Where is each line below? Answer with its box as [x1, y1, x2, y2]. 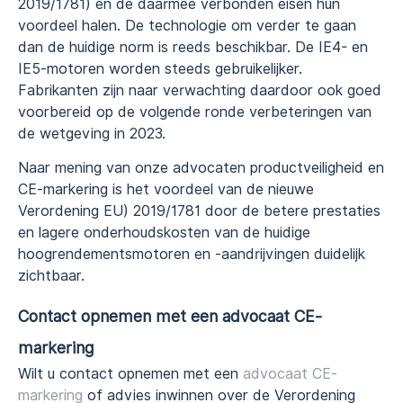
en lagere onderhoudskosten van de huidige [18, 224, 310, 242]
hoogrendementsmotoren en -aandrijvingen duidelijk [18, 246, 365, 264]
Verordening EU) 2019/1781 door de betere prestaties [18, 202, 381, 220]
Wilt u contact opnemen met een [18, 364, 243, 382]
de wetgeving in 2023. [18, 124, 166, 142]
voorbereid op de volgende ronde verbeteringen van [18, 103, 372, 121]
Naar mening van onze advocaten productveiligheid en [18, 159, 384, 177]
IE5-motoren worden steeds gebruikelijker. [18, 59, 302, 77]
